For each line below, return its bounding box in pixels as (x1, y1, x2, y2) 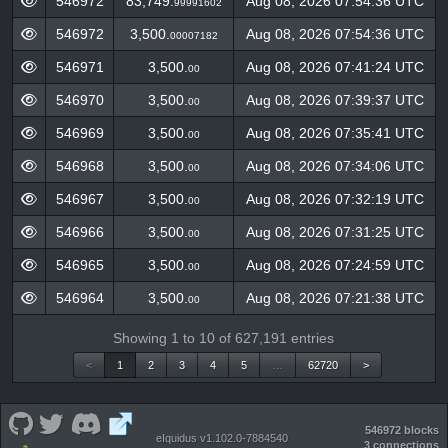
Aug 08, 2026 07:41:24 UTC (245, 59, 424, 75)
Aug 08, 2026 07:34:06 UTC (245, 158, 424, 174)
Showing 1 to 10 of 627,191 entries (112, 330, 334, 346)
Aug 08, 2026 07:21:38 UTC (245, 290, 424, 306)
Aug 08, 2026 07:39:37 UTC (245, 92, 424, 108)
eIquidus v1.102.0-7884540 (156, 432, 289, 445)
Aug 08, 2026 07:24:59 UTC (245, 257, 424, 273)
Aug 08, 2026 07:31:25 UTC (245, 224, 424, 240)
